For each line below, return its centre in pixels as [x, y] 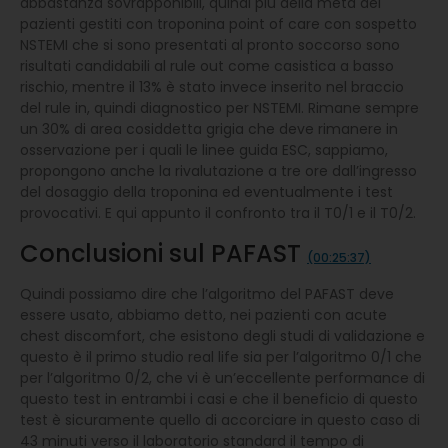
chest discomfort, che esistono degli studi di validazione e [222, 335]
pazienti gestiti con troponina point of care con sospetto [218, 23]
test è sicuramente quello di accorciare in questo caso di [220, 419]
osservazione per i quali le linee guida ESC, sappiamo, [204, 149]
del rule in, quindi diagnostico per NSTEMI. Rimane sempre [219, 107]
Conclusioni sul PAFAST [163, 253]
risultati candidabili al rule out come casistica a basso [207, 65]
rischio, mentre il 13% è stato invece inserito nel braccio [212, 86]
